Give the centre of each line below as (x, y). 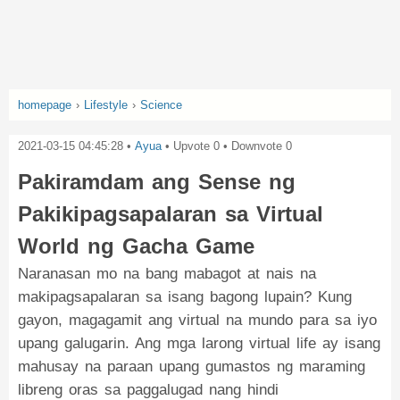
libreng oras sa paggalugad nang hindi (148, 390)
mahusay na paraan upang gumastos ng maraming (192, 367)
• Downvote (251, 146)
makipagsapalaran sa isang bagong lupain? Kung (185, 297)
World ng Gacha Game (136, 246)
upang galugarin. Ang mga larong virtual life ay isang (199, 343)
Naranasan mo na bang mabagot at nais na (167, 274)
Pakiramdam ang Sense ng (157, 182)
